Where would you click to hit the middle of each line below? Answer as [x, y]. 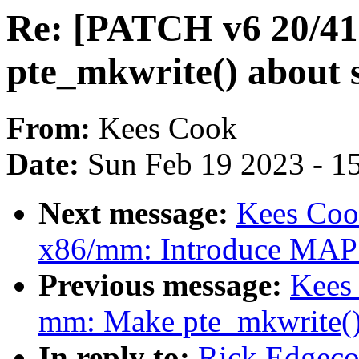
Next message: [137, 213]
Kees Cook [168, 128]
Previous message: [164, 285]
